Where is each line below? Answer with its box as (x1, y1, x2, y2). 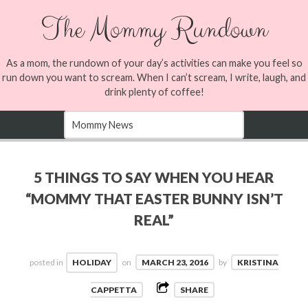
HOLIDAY (72, 256, 111, 267)
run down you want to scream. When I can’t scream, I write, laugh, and (2, 71, 306, 83)
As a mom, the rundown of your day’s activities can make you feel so (5, 56, 302, 69)
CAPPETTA (91, 284, 137, 295)
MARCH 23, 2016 (142, 256, 208, 267)
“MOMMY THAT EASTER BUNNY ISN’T (25, 190, 283, 208)
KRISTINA (237, 256, 278, 267)
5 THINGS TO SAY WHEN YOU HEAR (34, 168, 274, 186)
